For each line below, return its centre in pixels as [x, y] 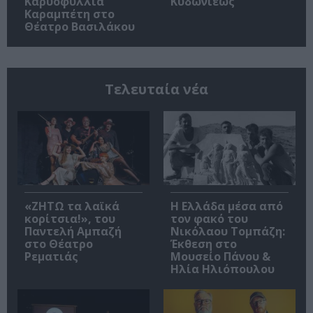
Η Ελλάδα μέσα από [227, 206]
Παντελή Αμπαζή [73, 232]
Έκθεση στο [204, 244]
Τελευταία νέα [156, 89]
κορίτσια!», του [70, 219]
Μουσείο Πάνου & [220, 257]
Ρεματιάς [51, 257]
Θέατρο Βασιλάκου [80, 26]
